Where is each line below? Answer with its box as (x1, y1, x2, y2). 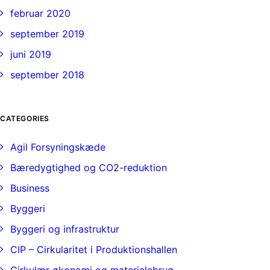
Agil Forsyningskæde (10, 141, 105, 153)
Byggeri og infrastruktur (10, 223, 119, 235)
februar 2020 (10, 7, 71, 19)
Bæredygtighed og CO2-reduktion (10, 162, 167, 174)
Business (10, 182, 49, 194)
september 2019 (10, 28, 84, 40)
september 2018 (10, 69, 84, 81)
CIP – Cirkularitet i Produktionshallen (10, 243, 177, 256)
